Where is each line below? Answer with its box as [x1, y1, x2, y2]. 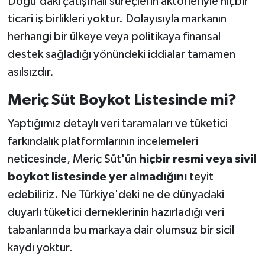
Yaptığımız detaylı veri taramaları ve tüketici [7, 117, 228, 130]
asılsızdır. [7, 66, 54, 79]
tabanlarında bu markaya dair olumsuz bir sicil [7, 224, 234, 236]
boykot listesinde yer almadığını [7, 170, 187, 183]
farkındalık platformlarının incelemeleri [7, 135, 198, 147]
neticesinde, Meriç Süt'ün [7, 153, 139, 165]
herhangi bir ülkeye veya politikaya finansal [7, 31, 221, 43]
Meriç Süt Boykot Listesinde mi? [7, 92, 237, 108]
